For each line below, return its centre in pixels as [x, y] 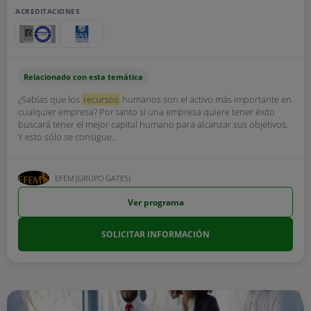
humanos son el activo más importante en [206, 99]
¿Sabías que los [50, 99]
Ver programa [155, 202]
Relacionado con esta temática [83, 77]
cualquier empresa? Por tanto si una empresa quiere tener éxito [146, 112]
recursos [101, 99]
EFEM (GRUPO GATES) [93, 178]
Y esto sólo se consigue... [68, 137]
